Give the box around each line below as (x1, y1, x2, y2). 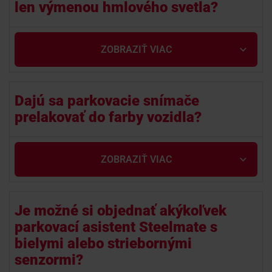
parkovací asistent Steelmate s (15, 219, 217, 236)
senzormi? (15, 251, 83, 268)
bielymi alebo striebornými (15, 235, 192, 252)
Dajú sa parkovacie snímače (15, 92, 199, 109)
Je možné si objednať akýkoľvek (15, 202, 226, 219)
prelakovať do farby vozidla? (15, 109, 202, 126)
